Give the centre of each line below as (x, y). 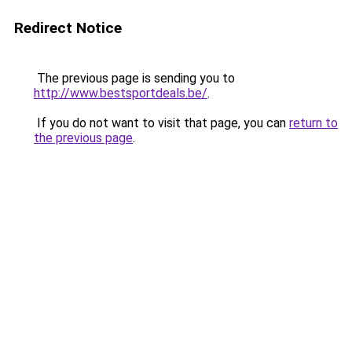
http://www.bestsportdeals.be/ (121, 93)
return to (313, 123)
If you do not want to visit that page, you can (161, 123)
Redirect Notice (68, 28)
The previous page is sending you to (134, 78)
